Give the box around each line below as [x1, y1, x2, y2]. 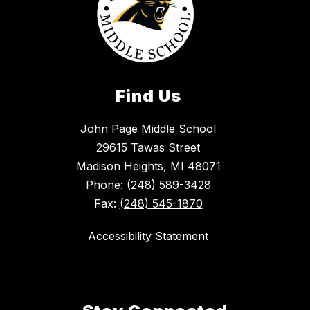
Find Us [115, 86, 181, 107]
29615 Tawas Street [96, 140, 200, 155]
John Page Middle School [80, 122, 216, 136]
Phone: [85, 178, 127, 192]
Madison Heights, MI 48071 [75, 159, 221, 174]
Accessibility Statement [88, 229, 208, 244]
